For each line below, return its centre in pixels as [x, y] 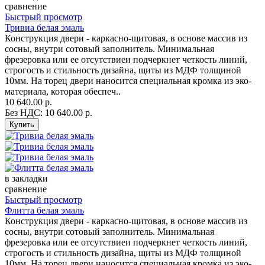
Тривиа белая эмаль [44, 28]
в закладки [26, 179]
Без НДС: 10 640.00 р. [49, 113]
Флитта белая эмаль [44, 211]
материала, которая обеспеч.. [63, 92]
